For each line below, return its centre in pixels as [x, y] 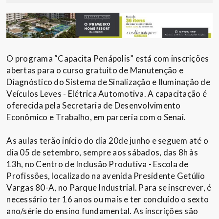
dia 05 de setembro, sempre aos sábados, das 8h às [102, 153]
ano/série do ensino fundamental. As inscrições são [102, 211]
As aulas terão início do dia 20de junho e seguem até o [108, 141]
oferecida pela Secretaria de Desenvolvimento [94, 106]
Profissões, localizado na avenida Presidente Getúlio [106, 176]
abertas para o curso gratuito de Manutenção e [95, 70]
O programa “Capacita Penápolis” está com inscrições [108, 59]
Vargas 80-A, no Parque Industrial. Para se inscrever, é [109, 188]
